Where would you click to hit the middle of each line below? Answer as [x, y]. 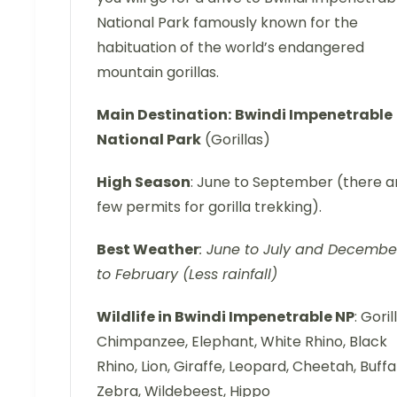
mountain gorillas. [158, 73]
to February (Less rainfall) [187, 275]
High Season [144, 183]
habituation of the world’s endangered [230, 48]
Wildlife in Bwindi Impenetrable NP [226, 317]
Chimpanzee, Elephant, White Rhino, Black [242, 342]
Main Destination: [164, 115]
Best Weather [148, 250]
